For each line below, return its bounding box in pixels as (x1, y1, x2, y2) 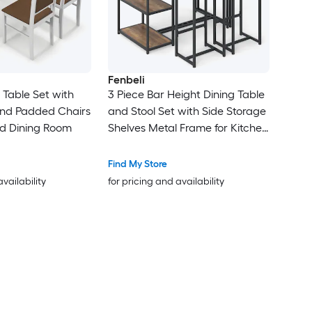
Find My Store (107, 157, 167, 170)
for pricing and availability (107, 175, 224, 187)
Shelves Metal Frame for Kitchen (107, 120, 268, 134)
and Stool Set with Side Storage (107, 104, 266, 118)
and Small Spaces (107, 137, 198, 151)
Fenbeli (107, 72, 145, 86)
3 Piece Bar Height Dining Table (107, 87, 265, 101)
